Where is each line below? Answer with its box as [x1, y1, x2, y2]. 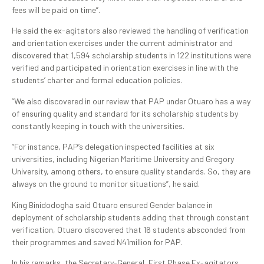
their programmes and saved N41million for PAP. [12, 236, 183, 247]
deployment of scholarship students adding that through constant [12, 212, 249, 222]
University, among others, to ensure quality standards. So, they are [12, 166, 250, 177]
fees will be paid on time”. [12, 4, 100, 15]
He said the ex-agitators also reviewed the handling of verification [12, 25, 249, 36]
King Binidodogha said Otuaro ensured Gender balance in [12, 199, 213, 210]
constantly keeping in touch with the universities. [12, 120, 186, 131]
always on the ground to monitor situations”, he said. [12, 179, 200, 189]
